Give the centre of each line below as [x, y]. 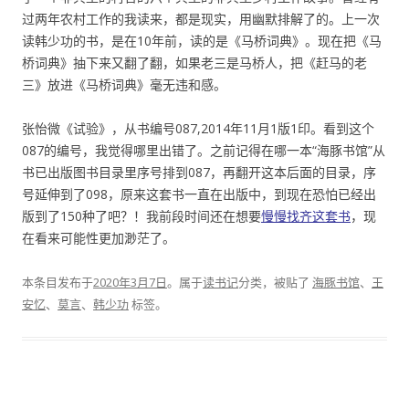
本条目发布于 [58, 282]
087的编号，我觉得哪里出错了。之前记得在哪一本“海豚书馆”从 [204, 150]
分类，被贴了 [275, 282]
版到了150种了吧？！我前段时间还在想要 [142, 215]
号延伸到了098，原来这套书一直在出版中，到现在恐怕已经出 [199, 194]
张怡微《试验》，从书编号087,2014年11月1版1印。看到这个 [198, 128]
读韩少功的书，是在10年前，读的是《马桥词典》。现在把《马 [202, 40]
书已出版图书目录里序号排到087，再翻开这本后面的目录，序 [199, 172]
